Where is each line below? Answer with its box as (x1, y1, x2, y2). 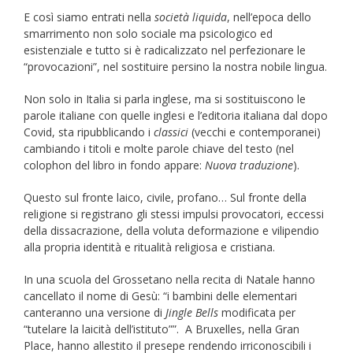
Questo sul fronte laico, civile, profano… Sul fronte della (24, 190, 307, 206)
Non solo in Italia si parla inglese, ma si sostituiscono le (24, 91, 306, 107)
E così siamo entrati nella (24, 9, 154, 25)
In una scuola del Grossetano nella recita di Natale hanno (24, 272, 315, 288)
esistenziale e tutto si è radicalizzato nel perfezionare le (24, 43, 306, 58)
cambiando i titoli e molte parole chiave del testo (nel (24, 141, 294, 157)
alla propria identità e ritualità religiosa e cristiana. (24, 240, 275, 255)
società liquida (154, 9, 227, 25)
